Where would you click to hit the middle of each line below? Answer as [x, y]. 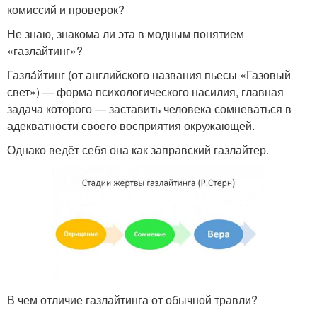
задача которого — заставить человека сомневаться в [149, 108]
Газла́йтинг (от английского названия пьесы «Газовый [149, 74]
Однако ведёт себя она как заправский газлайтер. [138, 149]
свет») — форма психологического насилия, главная [145, 91]
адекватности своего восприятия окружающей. [131, 125]
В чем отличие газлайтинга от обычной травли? [132, 300]
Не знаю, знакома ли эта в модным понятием [126, 33]
